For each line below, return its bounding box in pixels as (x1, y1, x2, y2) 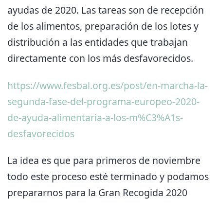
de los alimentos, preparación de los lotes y (7, 19, 199, 33)
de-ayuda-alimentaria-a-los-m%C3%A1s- (7, 110, 183, 124)
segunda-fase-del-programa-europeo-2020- (7, 94, 200, 108)
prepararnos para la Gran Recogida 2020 (7, 186, 187, 200)
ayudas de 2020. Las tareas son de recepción (7, 3, 204, 17)
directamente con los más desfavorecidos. (7, 52, 193, 65)
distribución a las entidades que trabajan (7, 36, 188, 49)
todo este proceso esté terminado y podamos (7, 170, 209, 183)
